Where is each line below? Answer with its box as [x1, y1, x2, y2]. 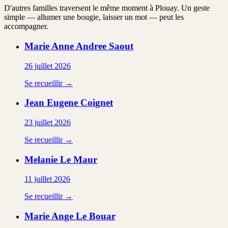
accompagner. [4, 22, 48, 31]
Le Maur [60, 154, 97, 165]
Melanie [24, 154, 58, 165]
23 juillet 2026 [24, 118, 71, 127]
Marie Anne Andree [24, 40, 106, 51]
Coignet [80, 97, 113, 108]
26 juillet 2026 [24, 61, 71, 70]
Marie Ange [24, 211, 73, 222]
